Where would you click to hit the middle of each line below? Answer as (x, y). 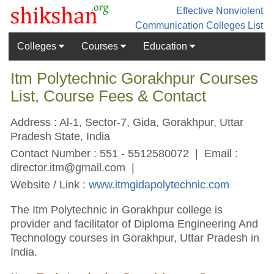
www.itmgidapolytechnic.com (159, 184)
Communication (169, 25)
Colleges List (234, 25)
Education (166, 46)
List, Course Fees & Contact (109, 96)
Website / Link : (50, 184)
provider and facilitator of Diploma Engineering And (135, 223)
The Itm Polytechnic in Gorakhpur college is (117, 209)
